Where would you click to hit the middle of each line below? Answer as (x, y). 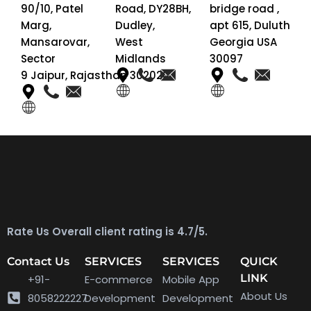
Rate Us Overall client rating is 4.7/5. (107, 231)
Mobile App (191, 279)
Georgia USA (243, 42)
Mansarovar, (55, 42)
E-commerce (119, 279)
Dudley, (135, 25)
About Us (264, 296)
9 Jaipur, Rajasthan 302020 (95, 75)
